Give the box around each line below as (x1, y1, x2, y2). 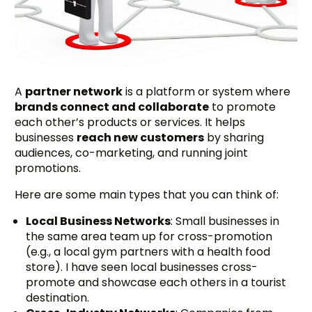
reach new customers (77, 130, 205, 146)
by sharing (204, 130, 265, 146)
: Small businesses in (171, 213, 280, 230)
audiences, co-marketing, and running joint (15, 145, 249, 162)
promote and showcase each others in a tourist (26, 274, 287, 291)
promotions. (15, 160, 81, 177)
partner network (25, 84, 123, 100)
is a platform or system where (123, 84, 291, 100)
